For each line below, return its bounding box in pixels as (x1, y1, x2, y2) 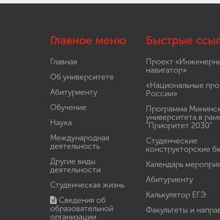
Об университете (50, 72, 114, 82)
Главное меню (50, 34, 126, 48)
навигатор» (146, 65, 187, 75)
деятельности (50, 165, 101, 175)
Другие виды (50, 157, 96, 166)
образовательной (50, 204, 113, 214)
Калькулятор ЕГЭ (146, 190, 206, 200)
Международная (50, 133, 110, 143)
